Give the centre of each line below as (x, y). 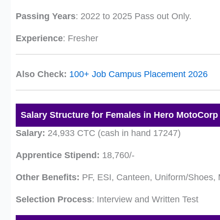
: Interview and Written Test (145, 199)
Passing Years (46, 16)
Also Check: (41, 74)
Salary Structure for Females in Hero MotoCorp (119, 115)
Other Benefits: (48, 177)
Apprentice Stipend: (58, 155)
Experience (39, 38)
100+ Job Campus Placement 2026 (138, 74)
